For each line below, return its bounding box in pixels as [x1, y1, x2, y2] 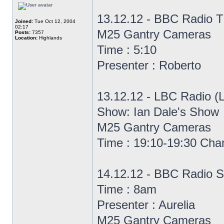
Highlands [37, 35, 62, 40]
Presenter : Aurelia [97, 198, 195, 211]
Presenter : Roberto [97, 58, 201, 72]
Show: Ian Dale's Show [97, 105, 219, 118]
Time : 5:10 [97, 43, 156, 56]
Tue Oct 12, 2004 [33, 18, 75, 24]
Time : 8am [97, 182, 156, 196]
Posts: [15, 29, 30, 35]
